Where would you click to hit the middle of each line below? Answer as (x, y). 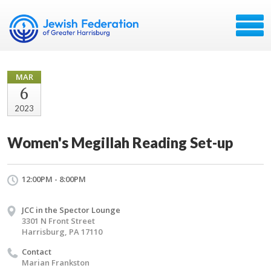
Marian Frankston (56, 263)
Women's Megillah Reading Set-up (120, 142)
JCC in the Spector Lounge (71, 210)
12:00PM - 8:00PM (54, 179)
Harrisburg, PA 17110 (62, 232)
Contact (37, 252)
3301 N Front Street (58, 221)
